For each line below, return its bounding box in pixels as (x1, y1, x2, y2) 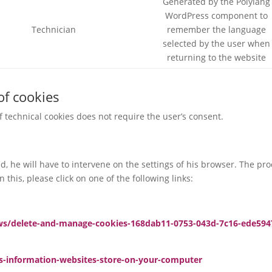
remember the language (167, 24, 267, 36)
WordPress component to (165, 10, 268, 22)
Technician (31, 24, 76, 36)
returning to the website (167, 52, 267, 64)
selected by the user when (163, 38, 271, 50)
